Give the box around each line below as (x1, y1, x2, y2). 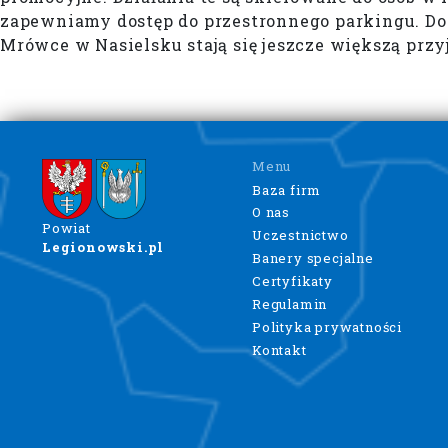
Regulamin (252, 294, 328, 313)
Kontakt (252, 340, 307, 359)
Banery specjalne (252, 249, 374, 268)
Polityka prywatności (252, 317, 403, 336)
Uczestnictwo (252, 226, 349, 245)
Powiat (42, 218, 91, 237)
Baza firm (252, 180, 322, 199)
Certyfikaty (252, 272, 333, 291)
